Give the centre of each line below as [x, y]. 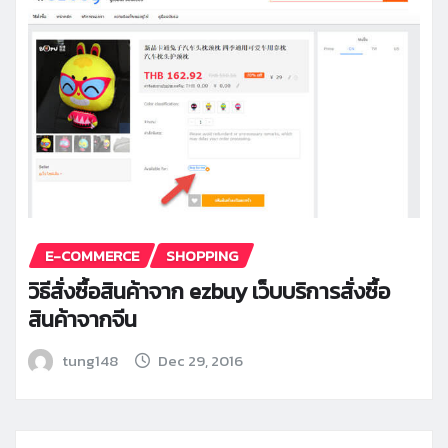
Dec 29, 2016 [201, 360]
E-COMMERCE [92, 256]
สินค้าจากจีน [82, 319]
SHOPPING [202, 256]
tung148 [89, 360]
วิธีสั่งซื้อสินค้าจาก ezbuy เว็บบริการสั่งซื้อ [209, 291]
